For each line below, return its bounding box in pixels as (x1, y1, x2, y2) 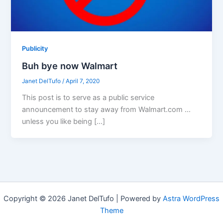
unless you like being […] (22, 116, 106, 126)
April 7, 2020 (66, 77, 100, 85)
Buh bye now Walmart (22, 60, 118, 71)
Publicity (22, 45, 48, 53)
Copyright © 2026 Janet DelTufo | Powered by (3, 194, 163, 203)
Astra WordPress (163, 194, 220, 203)
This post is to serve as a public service (22, 93, 155, 102)
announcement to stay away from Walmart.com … (22, 105, 191, 114)
